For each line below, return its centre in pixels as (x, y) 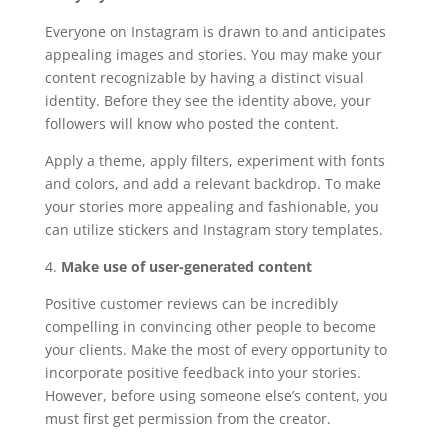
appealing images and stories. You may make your (213, 55)
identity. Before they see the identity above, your (207, 101)
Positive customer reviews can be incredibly (191, 304)
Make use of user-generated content (186, 267)
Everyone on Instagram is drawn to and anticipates (215, 32)
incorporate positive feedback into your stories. (202, 373)
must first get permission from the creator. (187, 419)
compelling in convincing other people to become (210, 327)
